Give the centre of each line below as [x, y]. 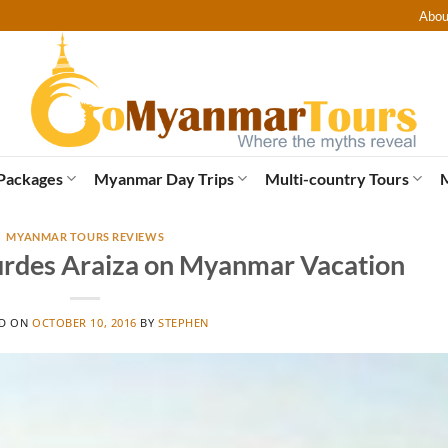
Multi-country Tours [337, 178]
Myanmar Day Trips [163, 178]
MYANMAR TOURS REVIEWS [85, 236]
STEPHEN [184, 323]
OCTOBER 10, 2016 [84, 323]
